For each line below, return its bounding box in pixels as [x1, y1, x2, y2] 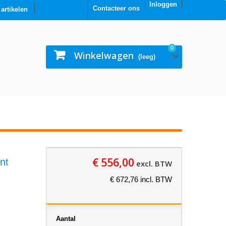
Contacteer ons [93, 5, 140, 12]
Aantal [55, 215, 76, 222]
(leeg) [138, 53, 155, 61]
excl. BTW [134, 158, 172, 168]
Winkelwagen [74, 49, 134, 62]
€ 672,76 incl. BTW [109, 175, 172, 184]
